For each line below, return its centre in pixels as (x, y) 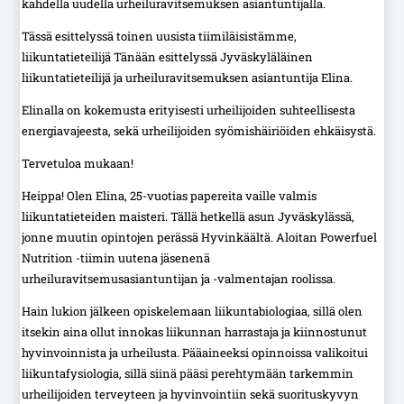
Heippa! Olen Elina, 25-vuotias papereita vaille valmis (170, 195)
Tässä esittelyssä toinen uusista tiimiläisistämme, (160, 36)
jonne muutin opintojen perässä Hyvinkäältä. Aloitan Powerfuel (200, 237)
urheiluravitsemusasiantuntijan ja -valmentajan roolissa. (179, 278)
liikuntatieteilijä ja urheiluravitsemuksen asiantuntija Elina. (189, 77)
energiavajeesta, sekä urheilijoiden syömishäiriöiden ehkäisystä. (199, 130)
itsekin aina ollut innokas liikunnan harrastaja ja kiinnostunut (195, 331)
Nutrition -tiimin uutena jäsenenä (116, 257)
